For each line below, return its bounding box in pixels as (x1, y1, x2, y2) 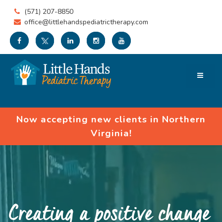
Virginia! (90, 127, 132, 140)
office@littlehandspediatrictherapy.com (24, 17, 148, 27)
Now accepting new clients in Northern (16, 113, 206, 126)
